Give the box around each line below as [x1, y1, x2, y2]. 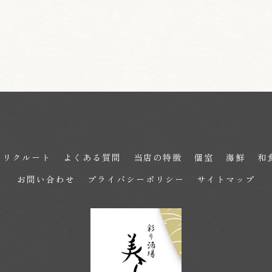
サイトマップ [197, 173, 255, 185]
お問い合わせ [17, 173, 75, 185]
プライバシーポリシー [87, 173, 185, 185]
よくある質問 [63, 151, 121, 163]
